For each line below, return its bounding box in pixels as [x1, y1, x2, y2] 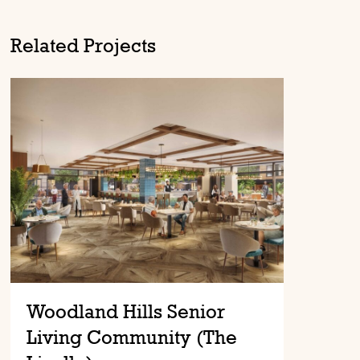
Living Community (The [27, 325, 238, 348]
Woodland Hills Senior [27, 300, 226, 322]
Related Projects [10, 34, 157, 56]
